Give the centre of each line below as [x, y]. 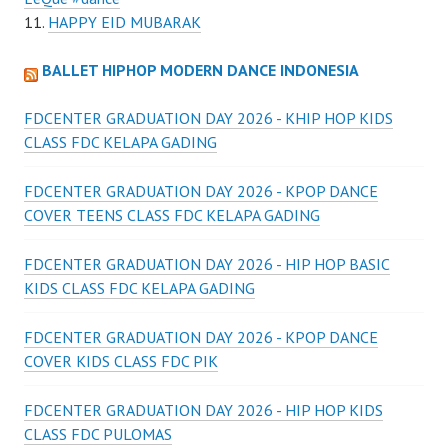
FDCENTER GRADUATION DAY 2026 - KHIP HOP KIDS [208, 118]
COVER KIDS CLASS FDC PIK [121, 361]
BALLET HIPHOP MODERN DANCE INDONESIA [200, 70]
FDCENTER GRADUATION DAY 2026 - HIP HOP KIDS [203, 410]
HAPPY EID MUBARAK [124, 22]
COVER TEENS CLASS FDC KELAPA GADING [172, 215]
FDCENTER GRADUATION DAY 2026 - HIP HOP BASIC [207, 264]
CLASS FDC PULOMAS [98, 434]
